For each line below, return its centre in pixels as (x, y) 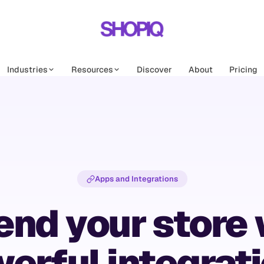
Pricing (243, 70)
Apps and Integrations (136, 179)
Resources (92, 70)
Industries (27, 70)
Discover (154, 70)
